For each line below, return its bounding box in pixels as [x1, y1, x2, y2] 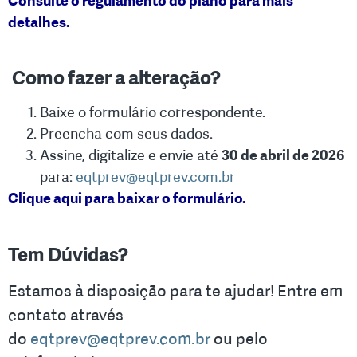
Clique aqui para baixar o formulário [8, 190, 242, 208]
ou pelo [210, 328, 268, 348]
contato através [8, 304, 124, 324]
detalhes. [8, 13, 70, 31]
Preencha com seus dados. [40, 125, 213, 143]
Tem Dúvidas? [8, 242, 128, 266]
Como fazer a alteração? [12, 66, 221, 90]
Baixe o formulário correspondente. [40, 104, 265, 122]
